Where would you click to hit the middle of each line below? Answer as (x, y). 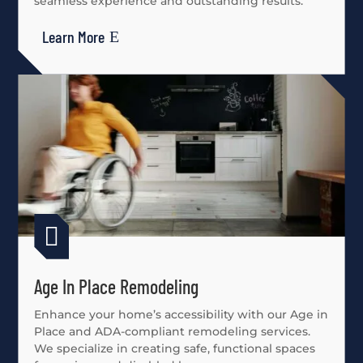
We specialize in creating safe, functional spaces (175, 348)
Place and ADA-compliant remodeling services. (173, 331)
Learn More (74, 36)
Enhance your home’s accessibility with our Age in (181, 314)
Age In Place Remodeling (117, 286)
